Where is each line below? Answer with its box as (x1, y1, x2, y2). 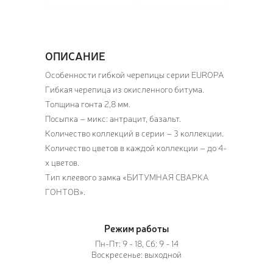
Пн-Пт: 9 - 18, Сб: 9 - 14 (94, 238, 179, 249)
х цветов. (45, 157, 79, 168)
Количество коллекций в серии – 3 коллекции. (45, 127, 224, 139)
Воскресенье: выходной (91, 249, 182, 260)
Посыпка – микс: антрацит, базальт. (45, 113, 181, 124)
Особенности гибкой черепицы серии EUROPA (45, 69, 224, 80)
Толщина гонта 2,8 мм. (45, 98, 130, 110)
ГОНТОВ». (45, 186, 85, 197)
